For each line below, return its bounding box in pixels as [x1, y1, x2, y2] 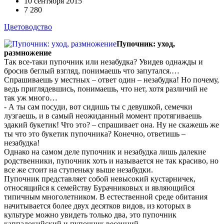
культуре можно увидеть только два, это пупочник [4, 210, 176, 219]
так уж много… [4, 93, 57, 102]
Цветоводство [4, 22, 52, 31]
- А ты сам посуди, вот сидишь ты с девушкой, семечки [4, 102, 192, 111]
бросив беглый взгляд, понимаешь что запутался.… [4, 66, 179, 75]
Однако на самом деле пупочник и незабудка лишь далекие [4, 147, 206, 156]
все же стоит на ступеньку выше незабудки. [4, 165, 153, 174]
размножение [4, 48, 51, 57]
